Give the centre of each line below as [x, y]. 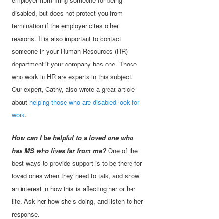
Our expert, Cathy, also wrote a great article [74, 89]
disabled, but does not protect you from [67, 13]
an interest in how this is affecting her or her [74, 189]
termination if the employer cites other [66, 26]
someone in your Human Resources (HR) [70, 51]
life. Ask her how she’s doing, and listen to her [77, 201]
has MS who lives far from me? [59, 151]
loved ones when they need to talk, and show [76, 176]
